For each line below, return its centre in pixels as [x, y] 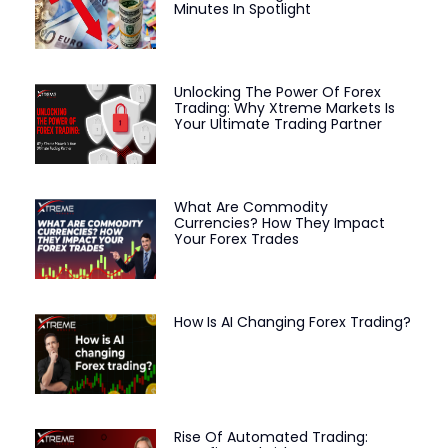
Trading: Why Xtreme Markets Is [284, 108]
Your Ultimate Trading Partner [277, 124]
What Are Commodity [250, 206]
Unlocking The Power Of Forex [277, 92]
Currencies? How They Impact [279, 222]
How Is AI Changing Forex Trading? [292, 321]
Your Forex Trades [236, 238]
